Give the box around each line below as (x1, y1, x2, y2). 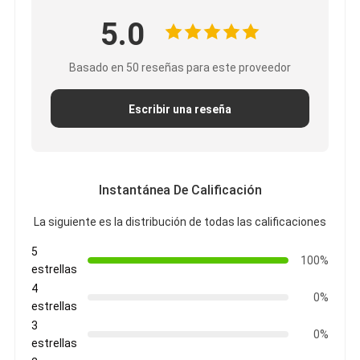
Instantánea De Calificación (98, 182, 262, 198)
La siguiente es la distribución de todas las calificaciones (34, 215, 326, 229)
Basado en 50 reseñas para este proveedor (69, 61, 291, 75)
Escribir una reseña (129, 103, 231, 117)
